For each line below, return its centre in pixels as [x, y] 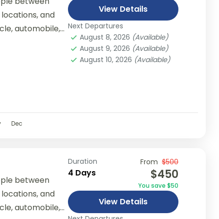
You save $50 [158, 185]
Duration [82, 161]
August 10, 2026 [107, 59]
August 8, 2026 [106, 37]
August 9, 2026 [106, 48]
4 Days [82, 173]
